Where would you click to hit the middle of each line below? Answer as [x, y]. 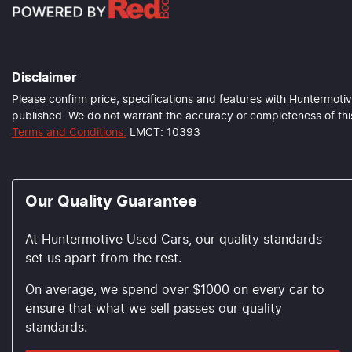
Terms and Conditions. [69, 132]
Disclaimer [44, 77]
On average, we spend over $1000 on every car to [175, 290]
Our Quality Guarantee [111, 202]
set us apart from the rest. [103, 258]
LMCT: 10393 [165, 132]
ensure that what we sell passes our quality [154, 308]
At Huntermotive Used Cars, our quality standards [174, 239]
